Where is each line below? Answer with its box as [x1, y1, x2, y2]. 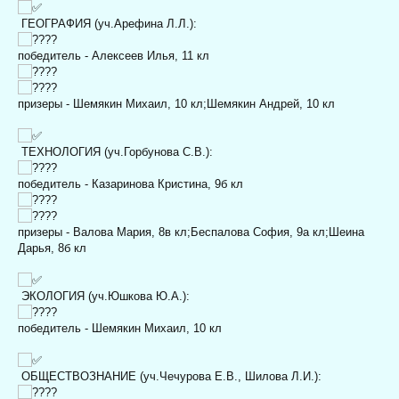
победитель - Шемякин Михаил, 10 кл [18, 321, 222, 335]
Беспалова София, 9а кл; [191, 224, 329, 239]
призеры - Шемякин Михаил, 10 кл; [18, 96, 207, 110]
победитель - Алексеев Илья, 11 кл [18, 48, 209, 62]
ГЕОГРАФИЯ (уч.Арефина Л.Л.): [18, 16, 197, 30]
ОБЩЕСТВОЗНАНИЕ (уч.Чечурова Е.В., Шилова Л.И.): [18, 369, 322, 383]
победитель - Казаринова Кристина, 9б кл [18, 176, 243, 191]
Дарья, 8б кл [18, 240, 86, 255]
